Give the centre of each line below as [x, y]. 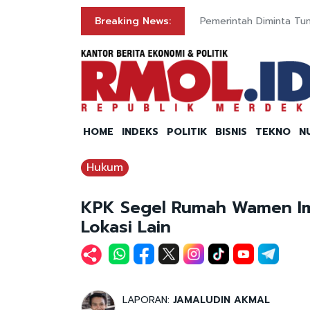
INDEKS [140, 132]
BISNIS [231, 132]
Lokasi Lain [126, 227]
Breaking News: [133, 21]
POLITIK [187, 132]
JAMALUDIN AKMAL [221, 300]
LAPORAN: [148, 300]
